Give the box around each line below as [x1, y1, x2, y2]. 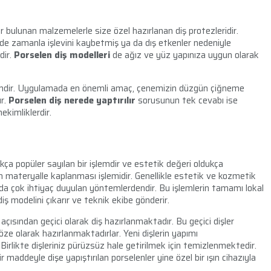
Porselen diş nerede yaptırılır [8, 93, 135, 108]
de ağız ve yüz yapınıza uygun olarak [110, 48, 259, 62]
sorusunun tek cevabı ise [135, 93, 238, 108]
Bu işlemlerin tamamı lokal [159, 181, 264, 195]
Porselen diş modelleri [14, 48, 110, 62]
